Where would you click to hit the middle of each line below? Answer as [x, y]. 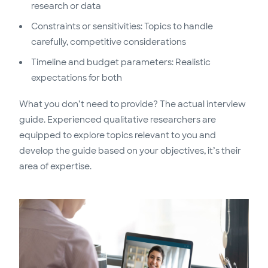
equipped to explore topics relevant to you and [118, 135]
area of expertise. [55, 167]
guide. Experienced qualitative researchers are [118, 120]
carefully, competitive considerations [109, 42]
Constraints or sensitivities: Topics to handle [122, 27]
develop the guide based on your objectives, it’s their [130, 151]
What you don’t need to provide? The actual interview [133, 104]
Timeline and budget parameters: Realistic [121, 63]
